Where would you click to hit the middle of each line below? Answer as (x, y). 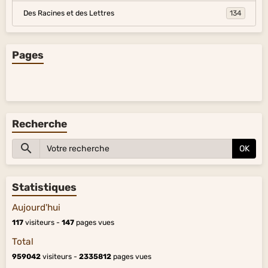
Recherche (39, 124)
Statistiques (44, 188)
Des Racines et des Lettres (68, 13)
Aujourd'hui (36, 208)
